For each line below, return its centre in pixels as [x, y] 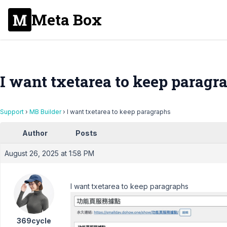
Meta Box [67, 20]
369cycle [34, 221]
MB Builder [45, 112]
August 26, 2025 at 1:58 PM [49, 153]
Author [35, 133]
